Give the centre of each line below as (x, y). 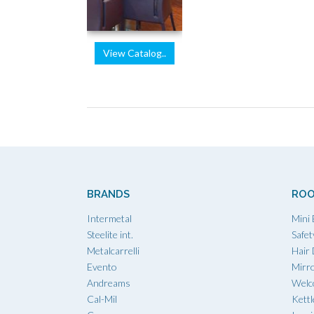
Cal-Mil (102, 299)
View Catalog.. (135, 53)
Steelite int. (110, 234)
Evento (102, 266)
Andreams (109, 282)
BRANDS (108, 194)
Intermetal (109, 218)
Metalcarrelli (113, 250)
